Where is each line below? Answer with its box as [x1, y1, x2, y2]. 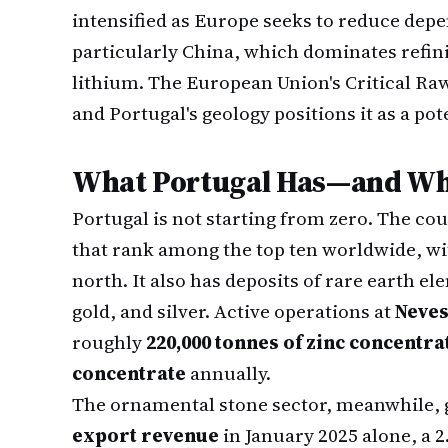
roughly [72, 329, 146, 355]
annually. [186, 360, 271, 386]
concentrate [72, 360, 186, 386]
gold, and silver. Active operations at [72, 298, 395, 324]
